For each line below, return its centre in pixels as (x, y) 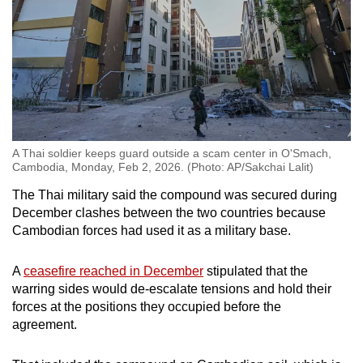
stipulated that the (256, 271)
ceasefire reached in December (113, 271)
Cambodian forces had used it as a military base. (152, 231)
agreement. (46, 325)
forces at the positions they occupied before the (147, 307)
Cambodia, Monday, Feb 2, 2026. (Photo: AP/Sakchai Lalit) (163, 167)
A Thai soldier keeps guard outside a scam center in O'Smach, (172, 154)
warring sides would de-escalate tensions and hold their (172, 289)
